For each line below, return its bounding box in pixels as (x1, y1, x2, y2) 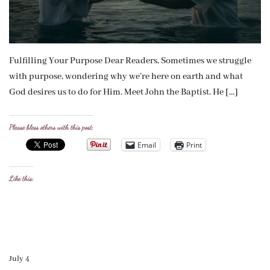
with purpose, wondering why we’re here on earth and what (9, 71, 243, 83)
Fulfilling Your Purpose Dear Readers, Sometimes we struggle (9, 55, 251, 67)
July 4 (9, 254, 30, 265)
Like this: (9, 174, 34, 183)
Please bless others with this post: (9, 123, 93, 132)
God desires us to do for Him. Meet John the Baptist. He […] (9, 87, 238, 98)
